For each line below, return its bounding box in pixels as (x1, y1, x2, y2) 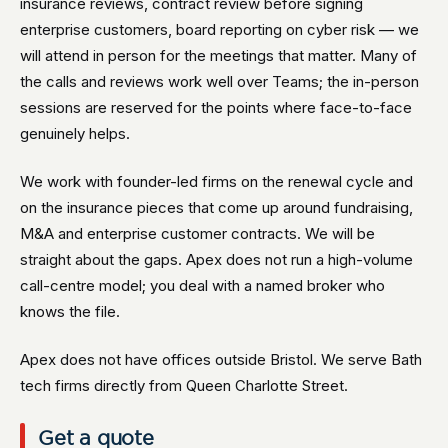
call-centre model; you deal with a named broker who (20, 276, 385, 295)
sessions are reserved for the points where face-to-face (20, 98, 412, 117)
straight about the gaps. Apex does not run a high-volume (20, 250, 413, 269)
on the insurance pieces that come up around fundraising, (20, 198, 413, 217)
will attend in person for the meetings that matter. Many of (20, 46, 417, 65)
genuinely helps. (20, 124, 130, 143)
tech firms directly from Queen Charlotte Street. (20, 376, 348, 395)
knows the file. (20, 302, 120, 321)
